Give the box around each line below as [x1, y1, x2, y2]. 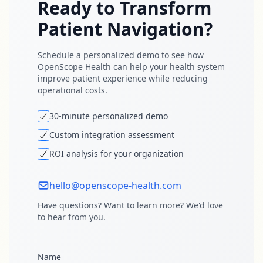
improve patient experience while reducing [38, 73, 208, 84]
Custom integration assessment [49, 129, 174, 140]
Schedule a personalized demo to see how [38, 49, 204, 60]
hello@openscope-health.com [49, 179, 181, 192]
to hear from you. [38, 211, 106, 222]
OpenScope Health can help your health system [38, 61, 225, 72]
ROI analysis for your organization [49, 148, 184, 159]
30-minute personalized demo [49, 110, 168, 122]
